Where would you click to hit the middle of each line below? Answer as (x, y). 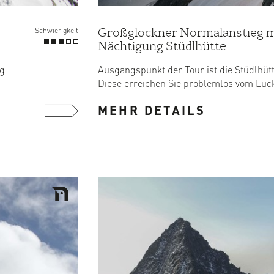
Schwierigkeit (57, 30)
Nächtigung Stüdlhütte (162, 46)
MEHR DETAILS (152, 110)
